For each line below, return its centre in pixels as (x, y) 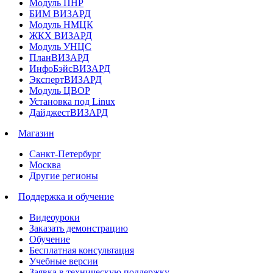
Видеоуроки (55, 218)
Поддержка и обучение (66, 197)
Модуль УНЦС (60, 47)
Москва (45, 165)
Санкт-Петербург (65, 154)
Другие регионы (64, 176)
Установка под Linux (72, 102)
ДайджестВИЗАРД (69, 113)
